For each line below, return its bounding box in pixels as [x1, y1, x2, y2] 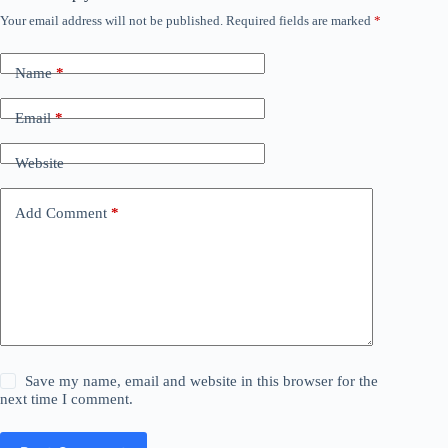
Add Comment [15, 204, 107, 221]
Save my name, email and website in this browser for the [25, 373, 379, 389]
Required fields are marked [226, 13, 374, 28]
